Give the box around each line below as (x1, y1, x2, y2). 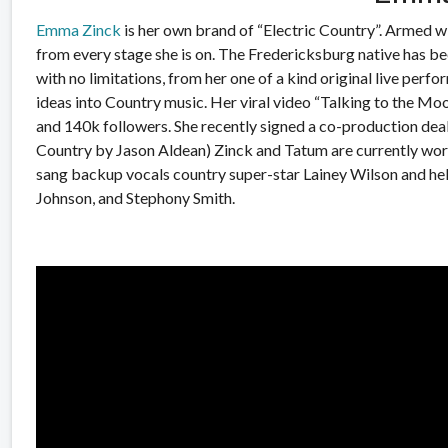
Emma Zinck (36, 19, 121, 39)
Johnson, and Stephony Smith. (36, 187, 235, 207)
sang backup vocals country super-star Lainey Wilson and (36, 163, 429, 183)
